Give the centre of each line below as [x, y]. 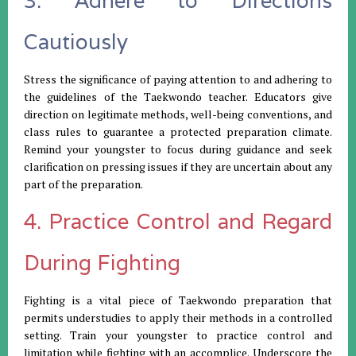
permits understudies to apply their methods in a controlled [178, 318]
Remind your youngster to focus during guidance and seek [178, 149]
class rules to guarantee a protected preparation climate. [178, 132]
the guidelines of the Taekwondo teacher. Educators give [178, 97]
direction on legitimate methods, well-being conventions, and [178, 114]
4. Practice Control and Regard [178, 222]
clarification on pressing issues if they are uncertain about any [178, 167]
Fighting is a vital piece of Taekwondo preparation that [178, 300]
